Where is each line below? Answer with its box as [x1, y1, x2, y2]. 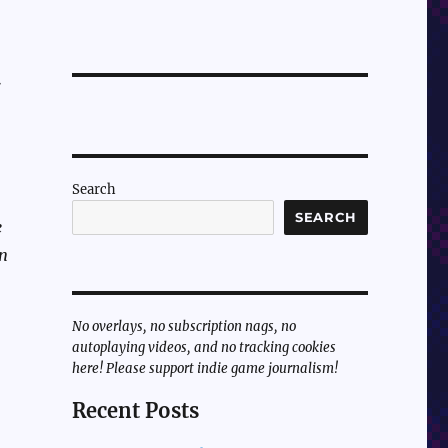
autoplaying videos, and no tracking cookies [71, 339, 336, 357]
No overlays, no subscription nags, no [71, 318, 296, 336]
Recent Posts [71, 398, 199, 424]
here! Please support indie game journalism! [71, 360, 338, 378]
